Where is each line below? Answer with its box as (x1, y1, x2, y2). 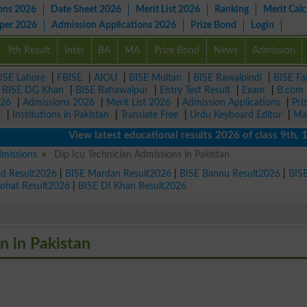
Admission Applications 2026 (51, 20, 176, 30)
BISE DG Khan (2, 85, 64, 95)
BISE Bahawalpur (75, 85, 148, 95)
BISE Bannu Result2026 (180, 168, 281, 179)
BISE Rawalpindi (193, 73, 262, 83)
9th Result (6, 45, 50, 56)
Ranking (214, 4, 249, 14)
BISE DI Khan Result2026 (78, 180, 187, 191)
